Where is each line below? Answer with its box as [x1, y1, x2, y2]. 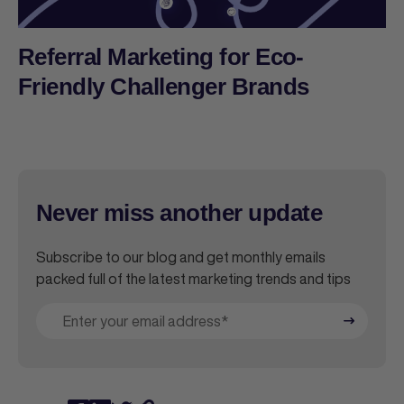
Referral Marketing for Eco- [18, 42, 304, 70]
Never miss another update [36, 198, 322, 226]
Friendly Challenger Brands [18, 72, 309, 100]
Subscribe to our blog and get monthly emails [36, 245, 326, 268]
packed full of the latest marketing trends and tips [36, 267, 351, 289]
